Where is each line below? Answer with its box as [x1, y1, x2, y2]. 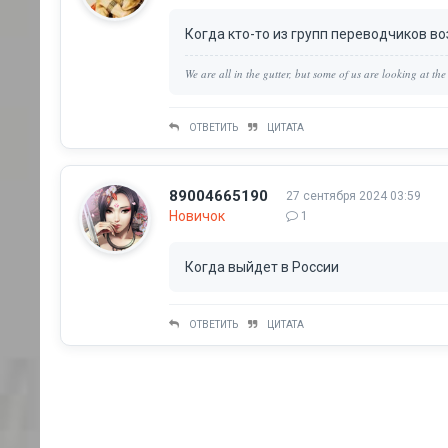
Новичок [169, 207, 225, 224]
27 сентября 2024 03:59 [286, 188, 421, 203]
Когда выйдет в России [185, 258, 339, 275]
